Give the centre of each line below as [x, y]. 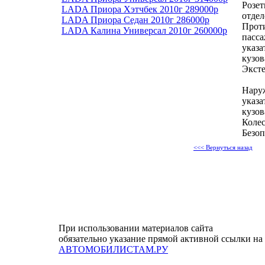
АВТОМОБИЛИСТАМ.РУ [113, 249]
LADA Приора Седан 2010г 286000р [135, 20]
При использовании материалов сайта [136, 228]
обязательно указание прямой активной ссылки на [161, 239]
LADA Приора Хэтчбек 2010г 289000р [140, 9]
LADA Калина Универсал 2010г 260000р [144, 30]
